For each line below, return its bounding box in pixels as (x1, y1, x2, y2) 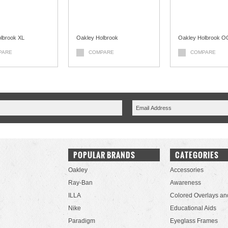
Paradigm (68, 217, 95, 224)
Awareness (170, 179, 201, 186)
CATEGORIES (175, 149, 219, 161)
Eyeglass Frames (170, 217, 218, 224)
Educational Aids (170, 205, 216, 212)
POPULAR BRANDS (73, 149, 135, 161)
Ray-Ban (68, 179, 93, 186)
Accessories (170, 166, 204, 174)
